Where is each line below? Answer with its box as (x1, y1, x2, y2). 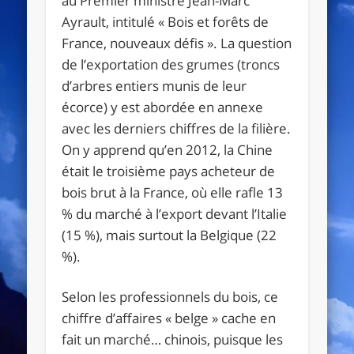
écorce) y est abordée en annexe (62, 97, 264, 116)
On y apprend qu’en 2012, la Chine (62, 140, 273, 159)
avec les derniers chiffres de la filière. (62, 119, 292, 137)
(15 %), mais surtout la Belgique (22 (62, 225, 277, 244)
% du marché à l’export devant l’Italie (62, 204, 288, 223)
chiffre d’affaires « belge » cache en (62, 308, 277, 327)
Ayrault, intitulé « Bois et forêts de (62, 12, 269, 31)
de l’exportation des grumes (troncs (62, 55, 281, 73)
